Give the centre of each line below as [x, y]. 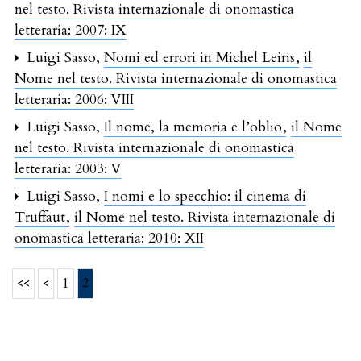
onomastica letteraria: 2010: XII [109, 238]
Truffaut [42, 217]
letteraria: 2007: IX [71, 30]
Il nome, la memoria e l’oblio [195, 127]
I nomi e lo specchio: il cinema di [205, 196]
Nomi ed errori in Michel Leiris [201, 57]
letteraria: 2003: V [68, 168]
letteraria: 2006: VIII [74, 99]
